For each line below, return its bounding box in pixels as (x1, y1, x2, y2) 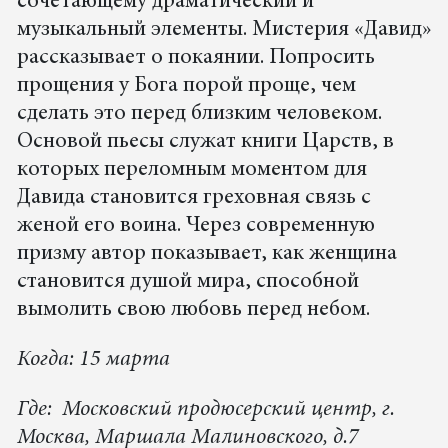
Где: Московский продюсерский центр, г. (16, 399, 395, 422)
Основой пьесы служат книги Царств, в (16, 131, 394, 154)
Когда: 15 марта (16, 349, 170, 372)
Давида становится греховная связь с (16, 187, 371, 210)
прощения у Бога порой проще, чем (16, 75, 356, 98)
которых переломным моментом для (16, 159, 367, 182)
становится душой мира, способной (16, 271, 359, 294)
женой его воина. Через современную (16, 215, 375, 238)
